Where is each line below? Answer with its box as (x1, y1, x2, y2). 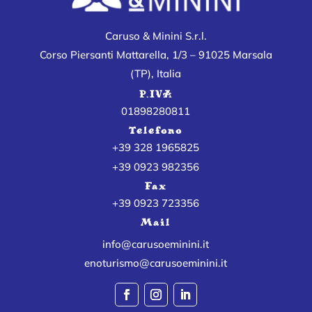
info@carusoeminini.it (102, 237, 210, 251)
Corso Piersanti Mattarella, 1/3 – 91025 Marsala (39, 48, 272, 62)
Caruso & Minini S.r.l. (104, 29, 207, 43)
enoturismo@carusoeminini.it (84, 256, 228, 270)
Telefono (129, 125, 183, 137)
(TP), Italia (130, 67, 182, 81)
